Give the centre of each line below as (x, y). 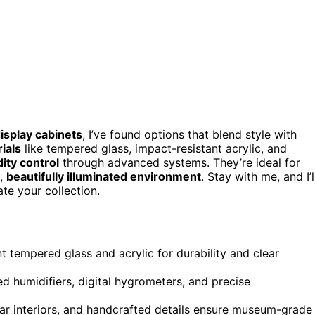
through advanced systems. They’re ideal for (180, 162)
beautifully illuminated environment (104, 176)
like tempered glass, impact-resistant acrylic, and (154, 148)
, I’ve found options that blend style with (189, 134)
